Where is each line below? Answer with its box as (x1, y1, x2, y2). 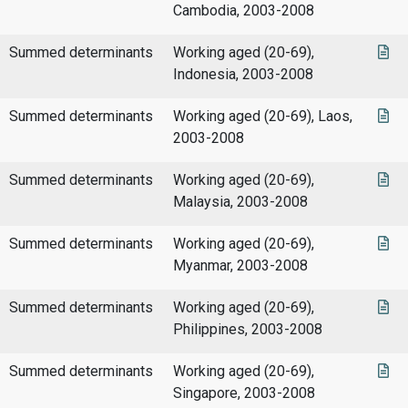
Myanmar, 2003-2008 (173, 257, 308, 275)
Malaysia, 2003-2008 (173, 193, 308, 211)
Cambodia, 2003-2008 (173, 2, 314, 20)
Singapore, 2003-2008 (173, 384, 315, 403)
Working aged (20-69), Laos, (173, 107, 352, 126)
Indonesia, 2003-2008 (173, 66, 313, 84)
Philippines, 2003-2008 (173, 321, 322, 339)
